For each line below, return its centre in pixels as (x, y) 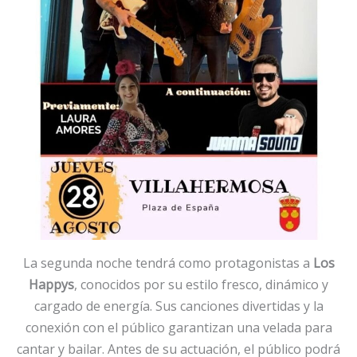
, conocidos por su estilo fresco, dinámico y (201, 284)
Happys (51, 284)
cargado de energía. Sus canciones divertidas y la (178, 306)
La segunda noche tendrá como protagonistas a (168, 263)
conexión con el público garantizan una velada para (178, 327)
